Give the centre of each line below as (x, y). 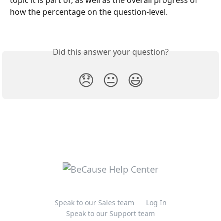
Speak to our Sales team (94, 203)
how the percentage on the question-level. (89, 12)
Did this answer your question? (110, 52)
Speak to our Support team (110, 214)
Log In (156, 203)
